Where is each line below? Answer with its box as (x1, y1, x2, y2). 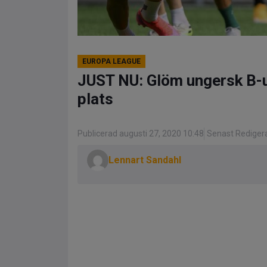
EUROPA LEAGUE (82, 57, 141, 66)
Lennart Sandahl (108, 154, 181, 166)
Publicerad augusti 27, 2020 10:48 (77, 129, 204, 138)
